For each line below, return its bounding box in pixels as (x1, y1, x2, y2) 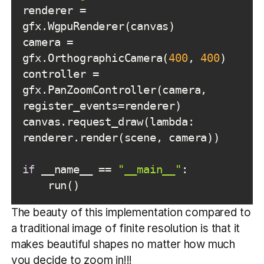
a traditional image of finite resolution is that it (11, 222, 240, 236)
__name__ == (35, 163, 118, 176)
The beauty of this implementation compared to (11, 206, 251, 220)
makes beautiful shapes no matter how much (11, 237, 236, 252)
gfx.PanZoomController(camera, (22, 84, 207, 97)
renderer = (22, 4, 86, 17)
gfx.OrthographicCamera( (22, 52, 169, 65)
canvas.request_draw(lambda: (22, 115, 194, 128)
